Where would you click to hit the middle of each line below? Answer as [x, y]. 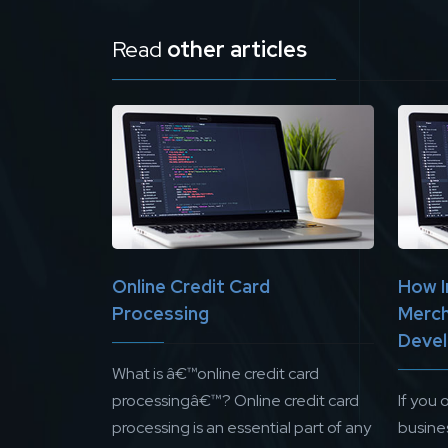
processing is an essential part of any [241, 428]
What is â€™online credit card [215, 374]
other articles [237, 50]
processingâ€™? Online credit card [235, 401]
